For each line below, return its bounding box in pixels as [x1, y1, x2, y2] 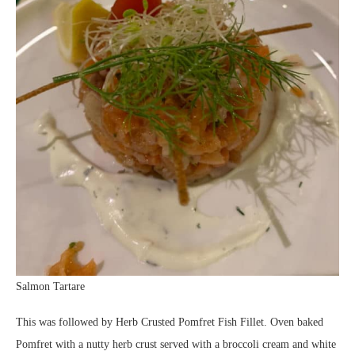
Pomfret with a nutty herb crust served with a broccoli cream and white [16, 338, 336, 351]
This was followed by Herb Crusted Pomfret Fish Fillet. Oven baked [16, 316, 323, 329]
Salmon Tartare [16, 281, 85, 293]
